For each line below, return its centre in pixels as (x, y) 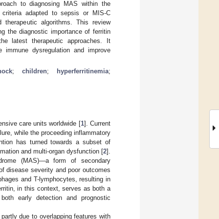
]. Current (97, 123)
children (34, 71)
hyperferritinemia (83, 71)
